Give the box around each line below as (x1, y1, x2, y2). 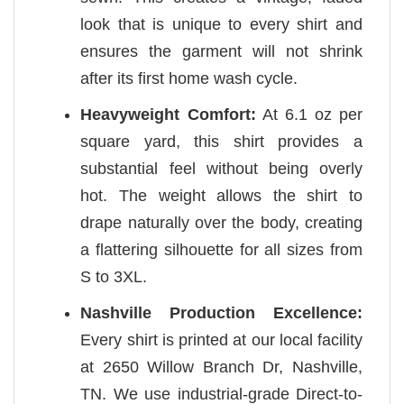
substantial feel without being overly (80, 160, 363, 179)
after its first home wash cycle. (80, 69, 298, 88)
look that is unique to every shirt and (80, 15, 363, 34)
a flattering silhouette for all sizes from (80, 241, 363, 260)
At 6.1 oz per (255, 106, 363, 124)
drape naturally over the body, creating (80, 214, 363, 233)
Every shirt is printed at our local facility (80, 331, 363, 350)
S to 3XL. (80, 268, 148, 287)
